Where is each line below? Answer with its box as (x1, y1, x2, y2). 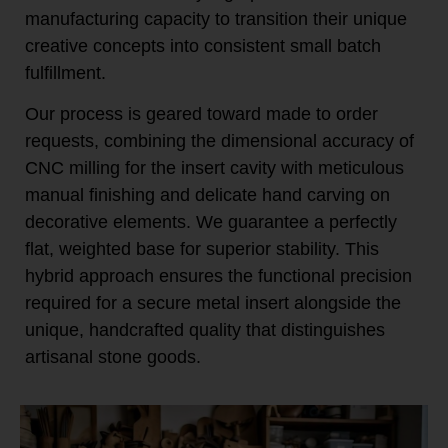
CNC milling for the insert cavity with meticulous (25, 158, 404, 178)
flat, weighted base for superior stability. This (25, 239, 379, 259)
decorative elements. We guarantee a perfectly (25, 212, 397, 232)
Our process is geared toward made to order (25, 104, 378, 124)
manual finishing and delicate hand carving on (25, 185, 390, 205)
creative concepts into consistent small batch (25, 35, 381, 56)
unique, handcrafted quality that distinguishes (25, 320, 385, 340)
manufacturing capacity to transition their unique (25, 8, 407, 29)
